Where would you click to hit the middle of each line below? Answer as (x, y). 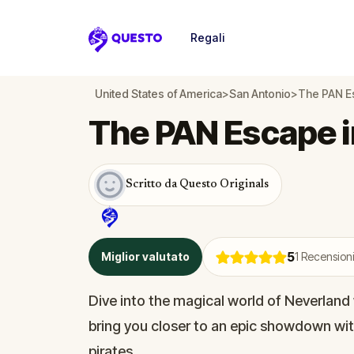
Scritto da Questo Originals (197, 185)
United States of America (158, 94)
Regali (208, 38)
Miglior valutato (145, 256)
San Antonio (260, 94)
